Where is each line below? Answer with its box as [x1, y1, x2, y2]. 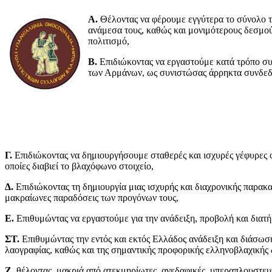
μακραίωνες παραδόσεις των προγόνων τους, [5, 192, 178, 203]
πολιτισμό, [88, 36, 129, 47]
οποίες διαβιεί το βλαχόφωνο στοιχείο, [5, 161, 154, 172]
